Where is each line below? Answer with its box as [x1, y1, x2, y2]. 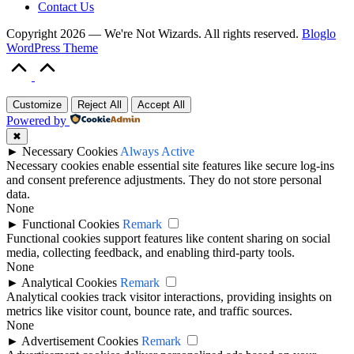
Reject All [77, 98, 122, 111]
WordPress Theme [6, 40, 98, 55]
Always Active [120, 144, 194, 158]
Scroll [59, 54, 88, 68]
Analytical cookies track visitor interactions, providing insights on [6, 289, 332, 303]
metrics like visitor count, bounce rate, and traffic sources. [6, 303, 292, 318]
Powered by [6, 113, 66, 127]
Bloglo [302, 26, 336, 40]
